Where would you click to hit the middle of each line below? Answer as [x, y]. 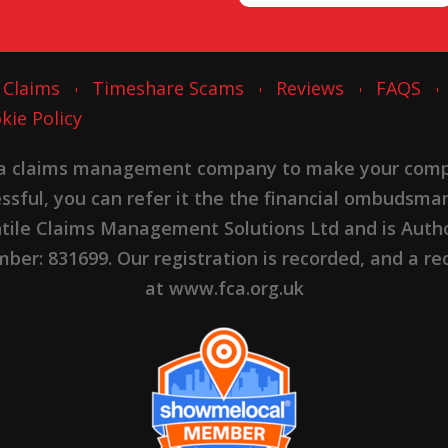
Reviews [310, 88]
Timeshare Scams [168, 88]
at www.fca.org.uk [224, 288]
